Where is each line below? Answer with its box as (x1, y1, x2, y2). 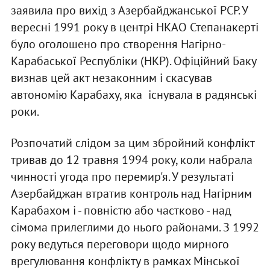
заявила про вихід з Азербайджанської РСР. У (10, 2, 248, 19)
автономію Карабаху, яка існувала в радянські (10, 87, 257, 103)
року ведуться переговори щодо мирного (10, 236, 229, 253)
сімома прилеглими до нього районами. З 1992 (10, 219, 259, 236)
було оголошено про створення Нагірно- (10, 36, 226, 52)
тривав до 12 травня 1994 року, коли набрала (10, 152, 253, 168)
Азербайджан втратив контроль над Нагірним (10, 186, 252, 202)
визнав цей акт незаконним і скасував (10, 70, 212, 86)
